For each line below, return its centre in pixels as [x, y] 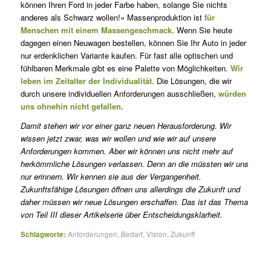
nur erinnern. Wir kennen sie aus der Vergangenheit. [111, 176]
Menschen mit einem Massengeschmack [96, 30]
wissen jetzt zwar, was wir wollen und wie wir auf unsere [118, 138]
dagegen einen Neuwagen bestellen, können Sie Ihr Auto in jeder [133, 42]
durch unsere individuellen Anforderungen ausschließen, [119, 93]
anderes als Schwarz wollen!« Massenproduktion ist [112, 17]
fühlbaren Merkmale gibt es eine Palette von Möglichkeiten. [125, 68]
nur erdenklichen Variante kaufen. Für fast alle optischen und [126, 55]
